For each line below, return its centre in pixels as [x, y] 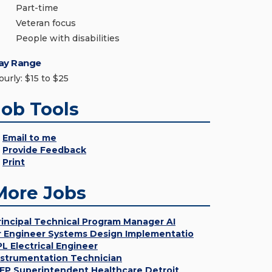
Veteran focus [46, 23]
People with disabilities [68, 38]
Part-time [37, 8]
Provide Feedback [44, 150]
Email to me [29, 138]
